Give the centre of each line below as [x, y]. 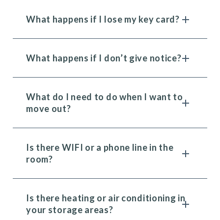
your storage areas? [70, 210]
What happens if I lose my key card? [103, 19]
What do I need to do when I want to [105, 97]
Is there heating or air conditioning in [106, 198]
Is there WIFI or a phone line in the [100, 147]
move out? [49, 109]
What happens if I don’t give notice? [104, 58]
